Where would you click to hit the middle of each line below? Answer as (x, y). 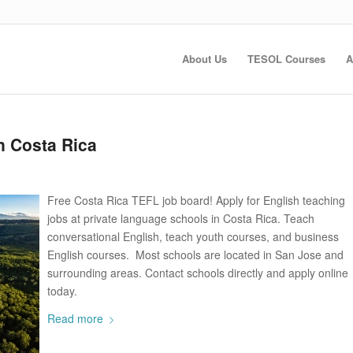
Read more (75, 318)
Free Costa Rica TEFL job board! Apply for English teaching (196, 200)
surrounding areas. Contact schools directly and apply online (198, 272)
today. (62, 290)
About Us (204, 59)
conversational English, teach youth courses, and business (193, 236)
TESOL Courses (286, 59)
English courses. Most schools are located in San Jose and (195, 254)
